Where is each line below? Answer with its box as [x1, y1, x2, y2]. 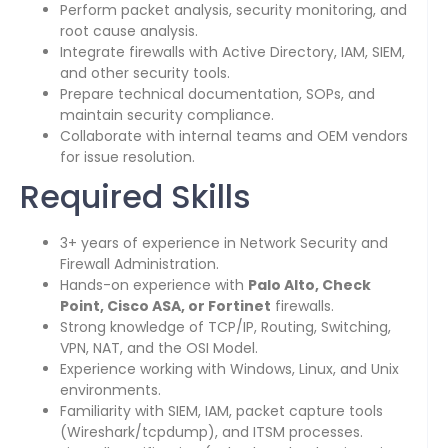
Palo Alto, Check [248, 275, 371, 296]
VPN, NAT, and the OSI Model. [60, 338, 258, 359]
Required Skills [20, 174, 251, 220]
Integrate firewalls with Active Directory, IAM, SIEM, [60, 42, 405, 63]
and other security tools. [60, 63, 230, 84]
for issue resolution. [60, 147, 195, 168]
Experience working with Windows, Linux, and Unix [60, 359, 399, 380]
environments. [60, 380, 161, 401]
